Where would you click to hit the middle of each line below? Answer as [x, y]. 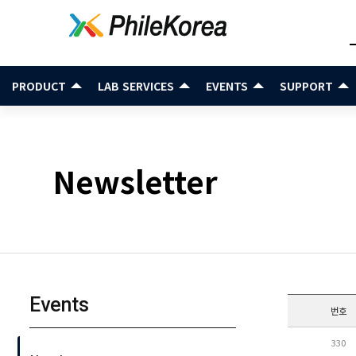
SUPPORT [306, 86]
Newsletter [136, 181]
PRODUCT [39, 86]
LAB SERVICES [136, 86]
